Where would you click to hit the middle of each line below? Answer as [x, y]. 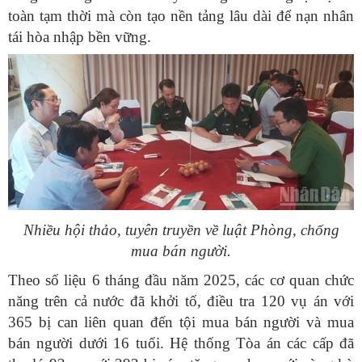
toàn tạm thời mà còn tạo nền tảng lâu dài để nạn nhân [181, 16]
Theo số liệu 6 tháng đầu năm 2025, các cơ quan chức [181, 280]
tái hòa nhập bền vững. [80, 37]
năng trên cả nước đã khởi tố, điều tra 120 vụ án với [181, 301]
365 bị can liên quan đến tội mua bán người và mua [181, 322]
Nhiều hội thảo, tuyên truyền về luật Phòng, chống [181, 230]
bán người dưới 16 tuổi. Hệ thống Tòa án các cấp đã [181, 343]
